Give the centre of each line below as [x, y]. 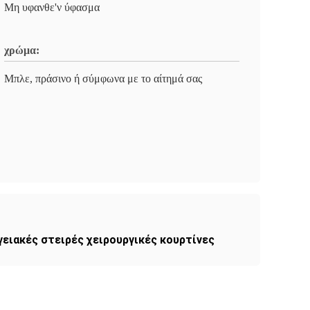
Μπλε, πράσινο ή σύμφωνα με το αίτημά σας [103, 79]
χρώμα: [22, 50]
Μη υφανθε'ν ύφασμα [52, 7]
